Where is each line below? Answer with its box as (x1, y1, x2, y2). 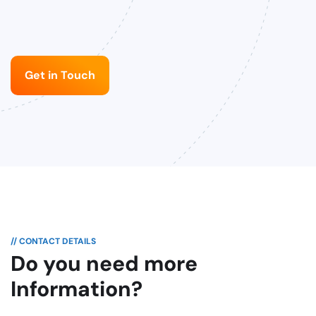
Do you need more (11, 250, 197, 277)
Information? (11, 275, 142, 303)
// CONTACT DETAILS (11, 236, 96, 247)
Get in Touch (25, 68, 95, 83)
